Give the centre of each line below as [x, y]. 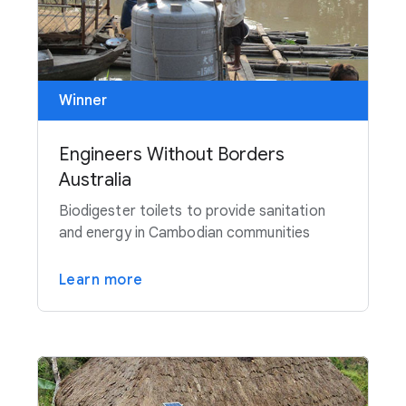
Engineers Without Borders [171, 154]
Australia [95, 179]
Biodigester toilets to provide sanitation [192, 211]
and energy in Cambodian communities [184, 232]
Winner [82, 100]
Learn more [101, 280]
